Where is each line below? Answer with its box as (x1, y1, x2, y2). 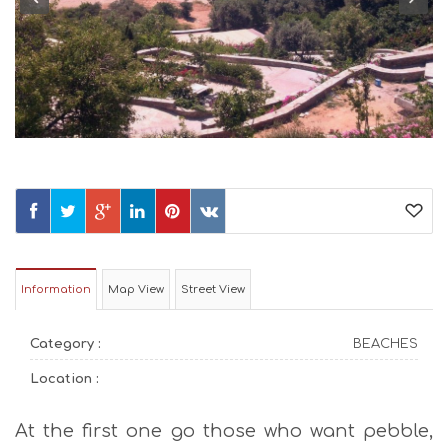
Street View (181, 282, 245, 296)
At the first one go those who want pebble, (15, 420, 433, 441)
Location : (30, 371, 99, 386)
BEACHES (353, 336, 418, 351)
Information (21, 282, 91, 296)
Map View (108, 282, 164, 296)
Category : (30, 336, 101, 351)
